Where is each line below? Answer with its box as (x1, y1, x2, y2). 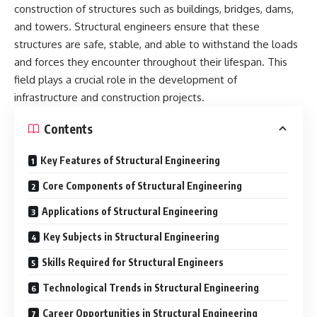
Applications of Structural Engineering (42, 205, 218, 218)
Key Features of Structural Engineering (40, 154, 220, 167)
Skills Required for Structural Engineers (42, 256, 224, 269)
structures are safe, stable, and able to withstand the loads (14, 38, 298, 52)
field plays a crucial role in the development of (14, 73, 237, 87)
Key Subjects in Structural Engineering (43, 231, 219, 243)
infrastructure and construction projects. (14, 91, 204, 105)
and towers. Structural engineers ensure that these (14, 20, 260, 34)
